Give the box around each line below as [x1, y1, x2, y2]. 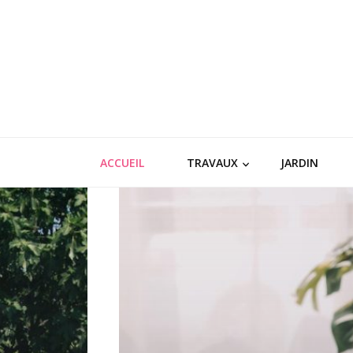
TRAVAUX [187, 155, 238, 170]
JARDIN [281, 155, 318, 170]
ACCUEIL [100, 155, 144, 170]
